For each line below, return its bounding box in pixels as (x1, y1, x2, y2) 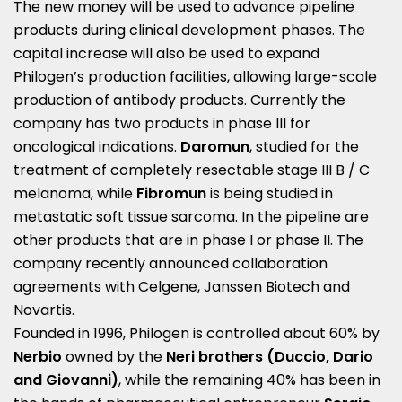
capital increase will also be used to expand (13, 42, 319, 64)
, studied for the (249, 135, 359, 157)
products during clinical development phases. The (13, 19, 365, 40)
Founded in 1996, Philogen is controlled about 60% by (13, 322, 380, 344)
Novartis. (13, 299, 74, 320)
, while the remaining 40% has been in (118, 369, 380, 390)
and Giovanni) (13, 369, 118, 390)
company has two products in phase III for (13, 112, 310, 134)
